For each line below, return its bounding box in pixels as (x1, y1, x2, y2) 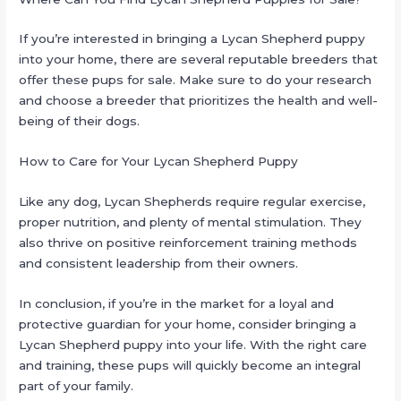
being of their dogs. (19, 114, 141, 129)
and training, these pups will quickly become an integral (19, 358, 362, 373)
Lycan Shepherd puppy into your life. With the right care (19, 337, 368, 353)
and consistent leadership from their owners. (19, 256, 299, 271)
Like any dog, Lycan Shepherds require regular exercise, (19, 194, 366, 209)
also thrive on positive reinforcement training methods (19, 235, 358, 251)
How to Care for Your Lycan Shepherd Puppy (19, 154, 299, 169)
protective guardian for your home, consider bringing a (19, 317, 357, 332)
